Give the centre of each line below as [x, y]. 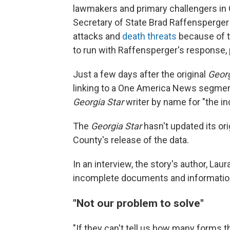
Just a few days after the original [140, 74]
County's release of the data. [131, 140]
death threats [149, 36]
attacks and [98, 36]
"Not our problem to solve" [138, 203]
